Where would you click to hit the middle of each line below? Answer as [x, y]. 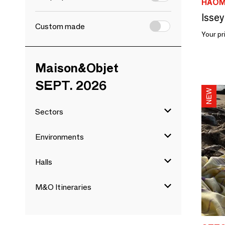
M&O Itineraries [63, 187]
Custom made [60, 26]
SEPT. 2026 [71, 85]
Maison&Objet [77, 68]
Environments [60, 137]
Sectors [49, 112]
